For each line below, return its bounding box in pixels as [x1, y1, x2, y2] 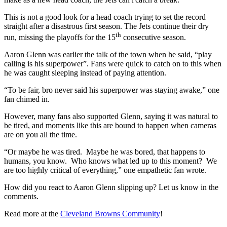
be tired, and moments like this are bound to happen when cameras [4, 121, 216, 130]
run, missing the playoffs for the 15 [4, 33, 116, 42]
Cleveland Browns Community [60, 209, 160, 218]
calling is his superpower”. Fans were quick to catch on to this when [4, 59, 221, 68]
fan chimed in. [4, 95, 50, 104]
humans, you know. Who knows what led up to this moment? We [4, 157, 217, 166]
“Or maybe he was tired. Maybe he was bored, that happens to [4, 147, 205, 157]
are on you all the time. [4, 130, 77, 139]
